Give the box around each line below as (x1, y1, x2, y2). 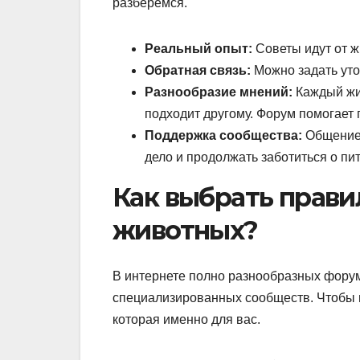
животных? (112, 215, 258, 247)
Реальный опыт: (145, 42, 252, 56)
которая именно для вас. (112, 312, 260, 326)
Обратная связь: (145, 63, 251, 78)
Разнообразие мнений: (145, 85, 292, 100)
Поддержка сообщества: (145, 129, 302, 143)
